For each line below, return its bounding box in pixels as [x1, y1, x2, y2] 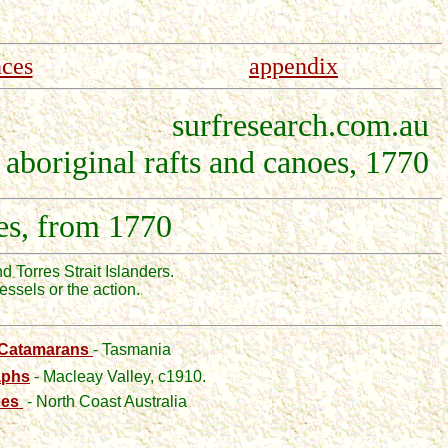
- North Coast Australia [23, 393, 187, 410]
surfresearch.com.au [172, 107, 437, 143]
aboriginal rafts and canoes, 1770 [6, 144, 437, 180]
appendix [249, 53, 338, 79]
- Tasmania [93, 341, 171, 358]
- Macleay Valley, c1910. [30, 368, 206, 385]
